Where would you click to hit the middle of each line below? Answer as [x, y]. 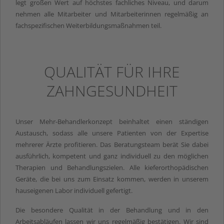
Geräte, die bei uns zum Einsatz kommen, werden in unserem [112, 179]
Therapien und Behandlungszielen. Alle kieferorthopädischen [112, 167]
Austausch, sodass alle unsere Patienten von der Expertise [112, 133]
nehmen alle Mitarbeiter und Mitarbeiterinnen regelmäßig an [112, 14]
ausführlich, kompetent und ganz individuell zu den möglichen [112, 156]
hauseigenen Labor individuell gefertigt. [74, 190]
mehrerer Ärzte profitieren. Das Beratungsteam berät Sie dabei [112, 144]
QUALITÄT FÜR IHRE [112, 71]
